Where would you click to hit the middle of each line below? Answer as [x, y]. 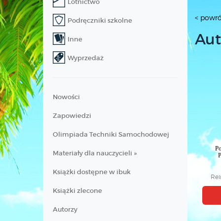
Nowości [66, 97]
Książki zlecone [77, 191]
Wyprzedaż [86, 58]
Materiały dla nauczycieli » [95, 153]
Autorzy [65, 209]
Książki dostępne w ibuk [92, 172]
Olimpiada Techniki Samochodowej [111, 134]
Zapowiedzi [72, 116]
